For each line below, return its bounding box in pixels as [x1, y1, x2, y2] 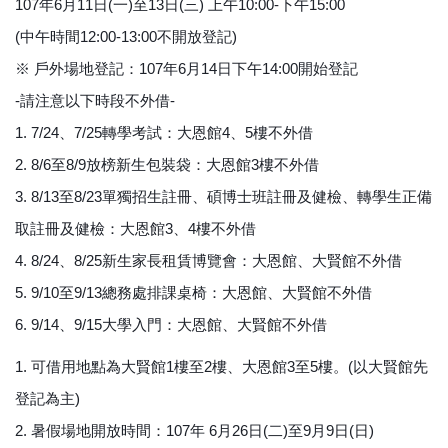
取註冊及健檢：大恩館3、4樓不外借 [15, 220, 256, 237]
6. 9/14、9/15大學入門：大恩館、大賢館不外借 [15, 316, 327, 333]
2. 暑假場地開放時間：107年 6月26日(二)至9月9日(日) [15, 422, 374, 439]
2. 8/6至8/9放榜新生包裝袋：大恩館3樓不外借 [15, 156, 319, 173]
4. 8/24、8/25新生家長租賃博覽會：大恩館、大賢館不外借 [15, 252, 402, 269]
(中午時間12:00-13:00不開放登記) [15, 28, 237, 45]
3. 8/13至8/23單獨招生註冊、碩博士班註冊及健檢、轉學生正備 [15, 188, 432, 205]
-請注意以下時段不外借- [15, 92, 175, 109]
